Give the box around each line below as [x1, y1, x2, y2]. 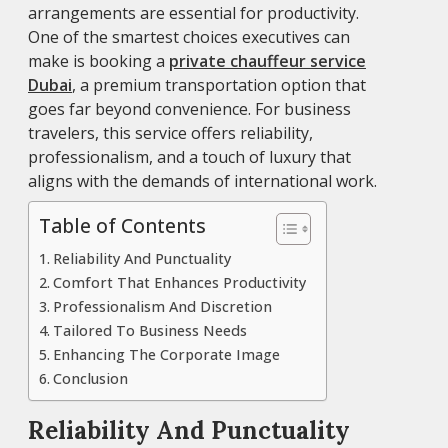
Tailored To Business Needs [52, 321, 247, 341]
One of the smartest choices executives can [28, 26, 350, 49]
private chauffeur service [169, 50, 366, 73]
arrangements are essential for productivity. [28, 2, 359, 25]
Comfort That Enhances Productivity [52, 273, 306, 293]
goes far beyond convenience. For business [28, 98, 351, 121]
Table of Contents [39, 212, 206, 240]
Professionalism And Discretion [52, 297, 272, 317]
